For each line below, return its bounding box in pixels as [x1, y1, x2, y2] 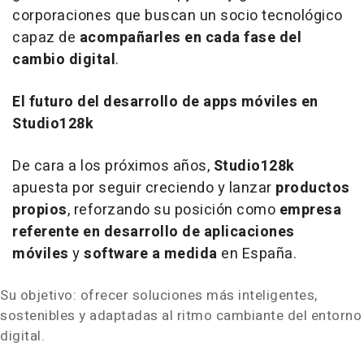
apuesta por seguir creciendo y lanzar [12, 177, 275, 200]
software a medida [84, 243, 218, 266]
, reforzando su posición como [67, 199, 279, 222]
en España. [217, 243, 297, 266]
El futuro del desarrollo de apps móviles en [12, 91, 318, 114]
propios [12, 199, 67, 222]
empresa [279, 199, 341, 222]
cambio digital [12, 49, 115, 71]
